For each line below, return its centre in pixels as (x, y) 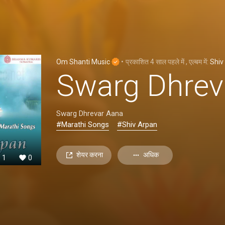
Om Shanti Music (84, 62)
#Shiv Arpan (137, 124)
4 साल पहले (165, 62)
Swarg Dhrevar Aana (90, 113)
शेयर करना (89, 155)
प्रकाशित (138, 62)
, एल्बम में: (198, 62)
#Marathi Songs (83, 124)
